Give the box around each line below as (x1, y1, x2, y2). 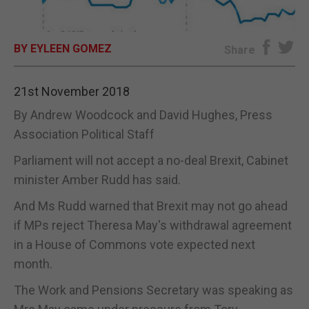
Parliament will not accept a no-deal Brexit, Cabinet (14, 152, 288, 168)
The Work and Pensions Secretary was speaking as (14, 282, 293, 297)
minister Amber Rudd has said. (14, 172, 181, 187)
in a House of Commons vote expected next (14, 237, 255, 252)
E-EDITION (128, 18, 181, 32)
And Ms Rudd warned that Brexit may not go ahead (14, 198, 288, 213)
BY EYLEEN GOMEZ (14, 41, 112, 55)
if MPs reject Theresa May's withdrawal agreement (14, 217, 292, 232)
